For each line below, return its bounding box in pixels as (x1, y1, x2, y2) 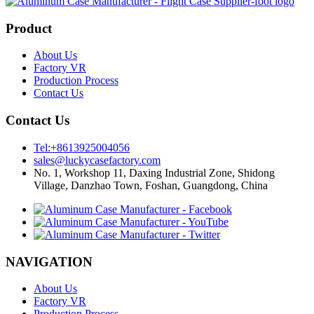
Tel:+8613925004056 (34, 141, 130, 153)
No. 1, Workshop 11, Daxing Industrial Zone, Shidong (34, 166, 275, 179)
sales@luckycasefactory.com (34, 153, 161, 166)
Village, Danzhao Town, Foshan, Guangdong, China (34, 179, 268, 191)
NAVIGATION (6, 254, 93, 269)
